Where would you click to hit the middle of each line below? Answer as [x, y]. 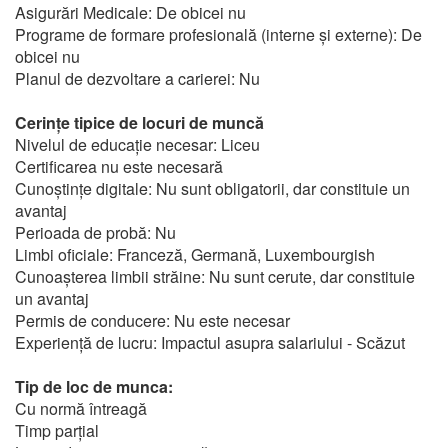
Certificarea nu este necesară [119, 166]
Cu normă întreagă [81, 408]
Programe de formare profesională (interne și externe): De [218, 34]
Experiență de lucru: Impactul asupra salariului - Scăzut [210, 342]
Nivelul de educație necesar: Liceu [137, 144]
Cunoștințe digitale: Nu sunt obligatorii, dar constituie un [212, 188]
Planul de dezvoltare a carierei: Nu [137, 78]
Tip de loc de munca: [94, 386]
